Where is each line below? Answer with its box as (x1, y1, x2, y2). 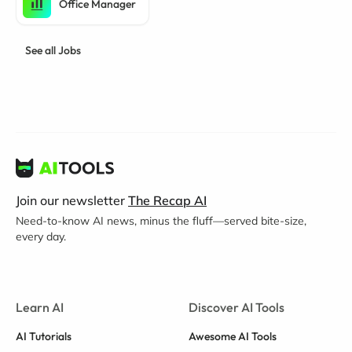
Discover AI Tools (189, 299, 284, 316)
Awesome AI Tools (189, 329, 277, 344)
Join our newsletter (16, 192, 128, 209)
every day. (16, 229, 66, 244)
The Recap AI (128, 192, 207, 209)
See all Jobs (25, 43, 81, 58)
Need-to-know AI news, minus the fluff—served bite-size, (16, 214, 306, 229)
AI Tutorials (16, 329, 71, 344)
